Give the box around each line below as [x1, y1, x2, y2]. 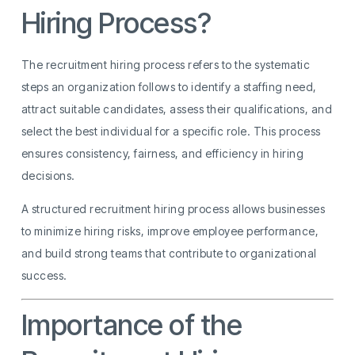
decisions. [21, 168, 75, 182]
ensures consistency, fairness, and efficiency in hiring [21, 146, 304, 160]
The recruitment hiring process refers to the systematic [21, 57, 311, 71]
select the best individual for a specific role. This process [21, 124, 321, 138]
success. [21, 269, 67, 283]
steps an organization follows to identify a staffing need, [21, 79, 317, 94]
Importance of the [21, 307, 242, 342]
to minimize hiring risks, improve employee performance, [21, 224, 319, 239]
